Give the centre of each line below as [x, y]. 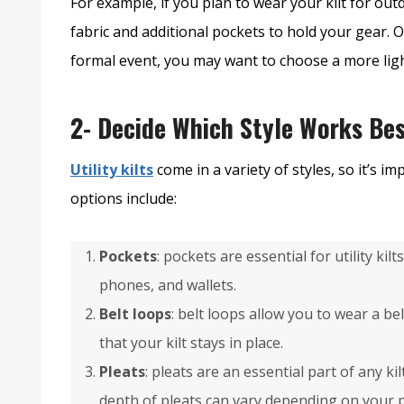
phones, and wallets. [168, 285]
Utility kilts [112, 170]
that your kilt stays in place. [191, 343]
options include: [124, 199]
